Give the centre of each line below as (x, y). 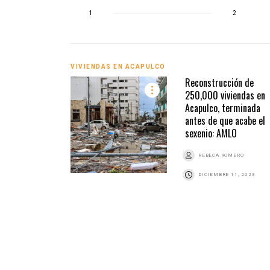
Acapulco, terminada (223, 108)
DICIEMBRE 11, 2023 (227, 175)
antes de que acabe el (225, 121)
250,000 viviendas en (225, 96)
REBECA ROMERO (221, 155)
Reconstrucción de (219, 83)
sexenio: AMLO (211, 133)
